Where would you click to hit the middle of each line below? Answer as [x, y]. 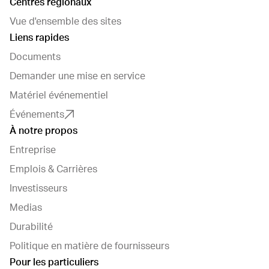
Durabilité [31, 227]
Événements [37, 115]
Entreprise [33, 150]
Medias [26, 208]
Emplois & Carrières [53, 170]
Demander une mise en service [77, 77]
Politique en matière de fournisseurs [89, 246]
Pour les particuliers [54, 263]
